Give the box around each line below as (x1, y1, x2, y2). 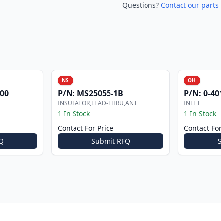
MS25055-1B (77, 88, 123, 99)
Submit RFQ (91, 136, 130, 146)
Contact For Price (58, 123, 113, 133)
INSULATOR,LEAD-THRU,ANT (58, 99, 137, 107)
